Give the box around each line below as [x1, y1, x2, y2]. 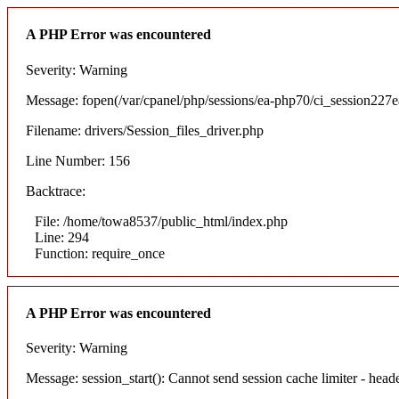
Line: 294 [35, 229, 89, 245]
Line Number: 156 [26, 152, 130, 168]
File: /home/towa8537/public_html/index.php [35, 213, 288, 229]
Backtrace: [26, 183, 85, 199]
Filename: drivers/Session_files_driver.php [26, 122, 264, 138]
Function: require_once [35, 245, 165, 261]
